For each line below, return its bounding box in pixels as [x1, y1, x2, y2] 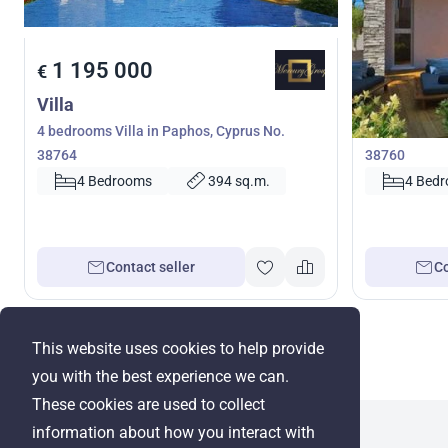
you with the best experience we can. [32, 367, 289, 386]
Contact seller [106, 259, 196, 276]
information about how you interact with [32, 423, 315, 442]
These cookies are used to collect [32, 395, 265, 414]
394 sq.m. [208, 173, 270, 190]
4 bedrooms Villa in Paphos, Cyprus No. [37, 123, 285, 140]
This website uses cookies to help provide [32, 339, 324, 358]
